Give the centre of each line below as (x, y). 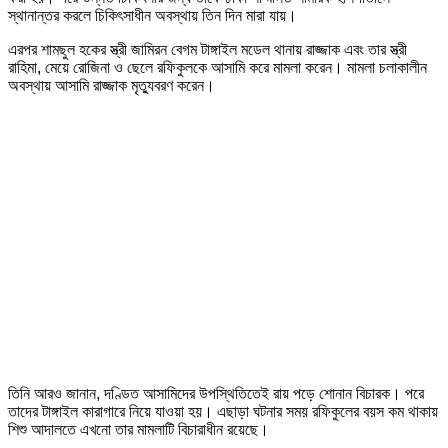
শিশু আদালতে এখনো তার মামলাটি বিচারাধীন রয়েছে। (138, 429)
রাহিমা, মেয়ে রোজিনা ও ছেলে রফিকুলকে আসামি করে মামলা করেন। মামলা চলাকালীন (217, 67)
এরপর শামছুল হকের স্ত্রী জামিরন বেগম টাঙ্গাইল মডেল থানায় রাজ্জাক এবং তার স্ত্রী (207, 49)
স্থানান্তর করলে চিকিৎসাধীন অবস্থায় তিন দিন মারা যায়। (152, 15)
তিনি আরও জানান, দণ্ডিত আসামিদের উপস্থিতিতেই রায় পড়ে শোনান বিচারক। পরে (216, 393)
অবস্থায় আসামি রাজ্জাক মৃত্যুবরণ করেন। (111, 85)
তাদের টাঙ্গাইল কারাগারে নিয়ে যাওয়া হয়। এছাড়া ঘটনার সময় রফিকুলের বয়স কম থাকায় (223, 411)
